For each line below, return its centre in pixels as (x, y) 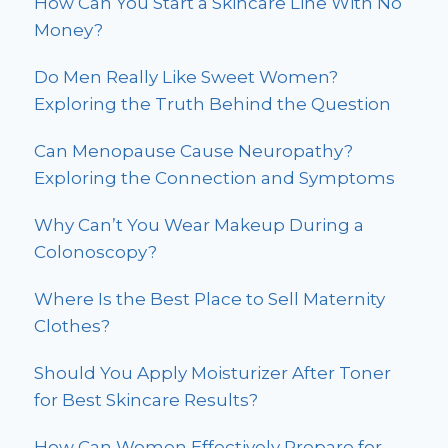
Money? (68, 30)
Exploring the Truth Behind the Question (212, 104)
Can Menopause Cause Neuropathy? (193, 151)
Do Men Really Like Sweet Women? (186, 77)
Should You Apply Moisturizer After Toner (212, 373)
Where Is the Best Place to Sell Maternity (209, 299)
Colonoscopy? (95, 252)
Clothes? (72, 326)
